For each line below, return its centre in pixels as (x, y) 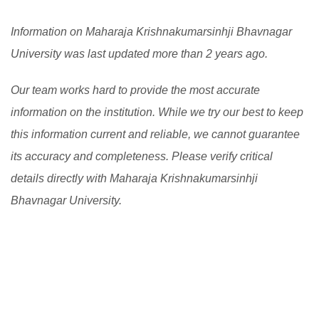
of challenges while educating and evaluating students (159, 10)
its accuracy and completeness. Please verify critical (142, 156)
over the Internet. (66, 32)
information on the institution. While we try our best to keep (157, 112)
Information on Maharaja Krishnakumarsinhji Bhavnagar (151, 32)
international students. (79, 20)
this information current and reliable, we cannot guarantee (155, 134)
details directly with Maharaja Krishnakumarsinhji (134, 178)
